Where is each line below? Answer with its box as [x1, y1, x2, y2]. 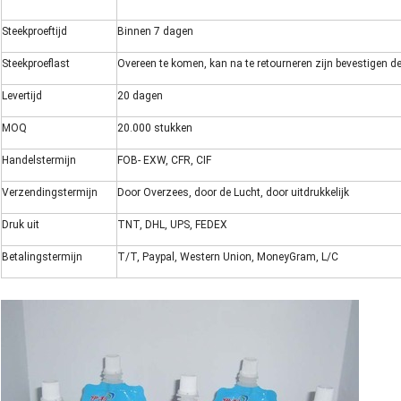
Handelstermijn [2, 154, 76, 167]
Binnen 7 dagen [117, 25, 193, 38]
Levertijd [2, 90, 42, 103]
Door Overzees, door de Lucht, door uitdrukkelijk [117, 186, 349, 200]
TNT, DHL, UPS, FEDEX [117, 218, 227, 232]
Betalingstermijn [2, 251, 82, 264]
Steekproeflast [2, 57, 70, 71]
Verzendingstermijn [2, 186, 98, 200]
